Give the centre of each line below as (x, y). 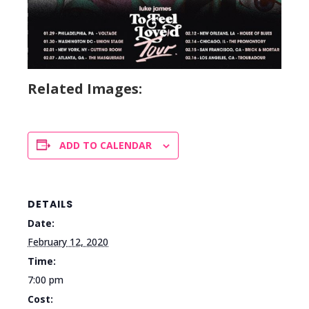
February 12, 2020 (68, 241)
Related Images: (85, 88)
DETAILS (50, 204)
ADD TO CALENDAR (106, 145)
